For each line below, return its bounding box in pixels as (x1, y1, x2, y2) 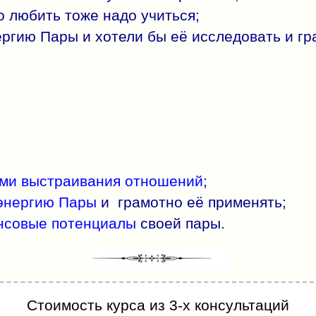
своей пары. (135, 215, 225, 232)
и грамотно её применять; (96, 194, 286, 211)
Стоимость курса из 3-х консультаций (27, 297, 289, 314)
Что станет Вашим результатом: (6, 103, 310, 133)
